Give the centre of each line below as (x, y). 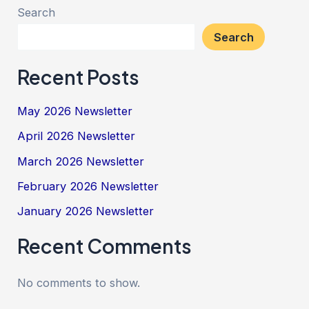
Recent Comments (105, 246)
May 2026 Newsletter (75, 111)
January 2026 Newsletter (86, 211)
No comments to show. (79, 283)
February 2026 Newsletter (88, 187)
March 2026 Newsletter (81, 161)
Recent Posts (79, 77)
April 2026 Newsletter (77, 136)
